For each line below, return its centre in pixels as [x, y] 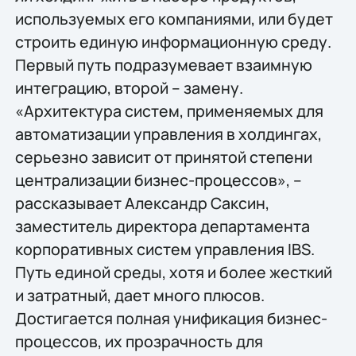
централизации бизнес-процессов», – [158, 180]
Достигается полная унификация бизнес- [171, 318]
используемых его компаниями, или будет [174, 18]
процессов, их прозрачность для [139, 341]
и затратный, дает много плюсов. [139, 295]
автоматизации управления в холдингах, [168, 133]
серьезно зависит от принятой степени [163, 157]
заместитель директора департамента [162, 226]
